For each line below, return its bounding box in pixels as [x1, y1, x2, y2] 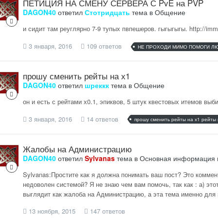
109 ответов [84, 41, 122, 51]
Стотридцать [84, 7, 130, 17]
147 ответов [88, 206, 125, 216]
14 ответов [84, 114, 118, 124]
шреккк [84, 80, 109, 90]
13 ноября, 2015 [28, 206, 75, 216]
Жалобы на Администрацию [22, 142, 132, 155]
